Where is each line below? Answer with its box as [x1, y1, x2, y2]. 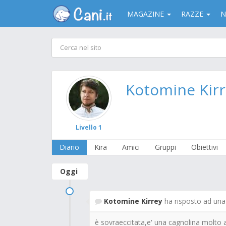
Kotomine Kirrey [104, 196, 162, 206]
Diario [60, 142, 79, 152]
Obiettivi [191, 142, 218, 152]
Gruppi [155, 142, 176, 152]
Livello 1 [75, 123, 102, 132]
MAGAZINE [127, 9, 166, 19]
